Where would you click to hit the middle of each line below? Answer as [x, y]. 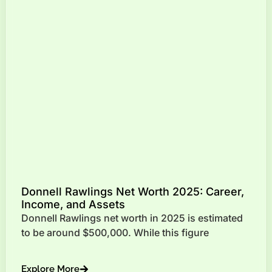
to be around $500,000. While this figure [115, 232]
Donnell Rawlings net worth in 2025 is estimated [132, 218]
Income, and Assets [73, 204]
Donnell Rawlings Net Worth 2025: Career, [133, 191]
